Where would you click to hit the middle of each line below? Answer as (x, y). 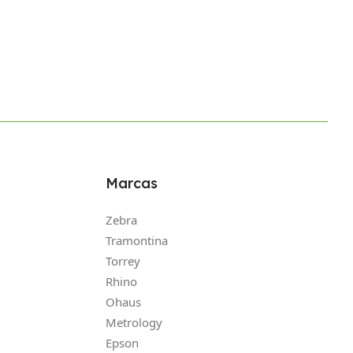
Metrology (134, 322)
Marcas (131, 183)
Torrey (123, 260)
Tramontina (136, 240)
